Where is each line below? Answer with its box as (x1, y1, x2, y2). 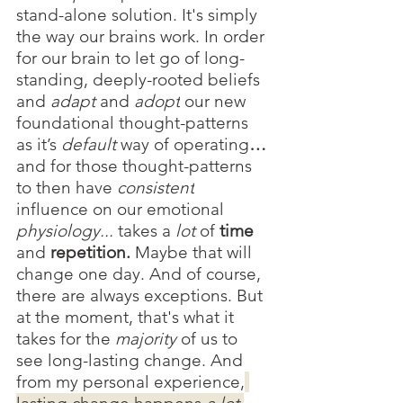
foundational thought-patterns (16, 112, 253, 134)
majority (115, 328, 181, 350)
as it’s (16, 134, 61, 156)
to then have (16, 177, 117, 199)
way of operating (121, 134, 249, 156)
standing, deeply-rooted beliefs (16, 69, 264, 91)
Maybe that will (135, 242, 256, 264)
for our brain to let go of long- (16, 48, 245, 69)
